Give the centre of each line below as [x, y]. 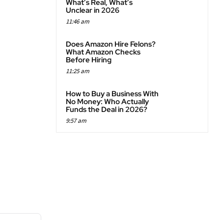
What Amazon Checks [103, 52]
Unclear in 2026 [93, 10]
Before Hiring [89, 60]
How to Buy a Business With [112, 94]
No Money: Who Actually [107, 102]
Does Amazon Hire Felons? [111, 44]
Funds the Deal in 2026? [107, 110]
